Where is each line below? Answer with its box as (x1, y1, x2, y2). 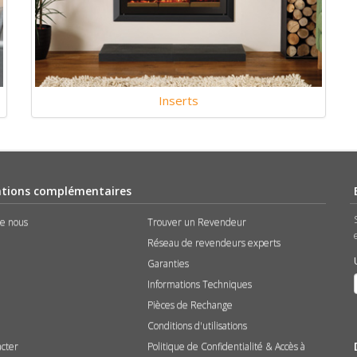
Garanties (147, 256, 190, 270)
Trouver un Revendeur (147, 214, 247, 229)
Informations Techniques (147, 277, 253, 291)
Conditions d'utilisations (147, 318, 248, 332)
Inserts (159, 92, 198, 108)
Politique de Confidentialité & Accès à (147, 339, 306, 353)
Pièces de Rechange (147, 297, 233, 312)
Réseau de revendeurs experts (147, 235, 281, 249)
